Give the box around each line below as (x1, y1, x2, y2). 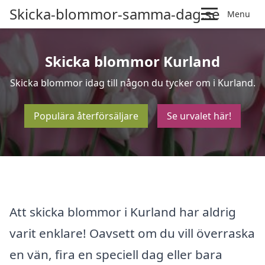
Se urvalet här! (167, 109, 231, 122)
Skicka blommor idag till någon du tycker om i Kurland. (9, 76, 256, 89)
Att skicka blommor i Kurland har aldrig (9, 203, 236, 220)
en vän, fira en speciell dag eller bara (9, 245, 222, 263)
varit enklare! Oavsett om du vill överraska (9, 224, 255, 241)
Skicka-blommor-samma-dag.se (9, 4, 220, 24)
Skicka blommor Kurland (45, 51, 220, 71)
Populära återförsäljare (34, 109, 138, 122)
